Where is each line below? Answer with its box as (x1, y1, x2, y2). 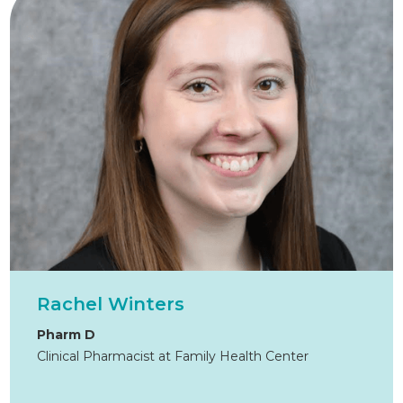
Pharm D (37, 327, 96, 344)
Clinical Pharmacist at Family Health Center (37, 348, 309, 365)
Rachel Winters (37, 293, 185, 316)
